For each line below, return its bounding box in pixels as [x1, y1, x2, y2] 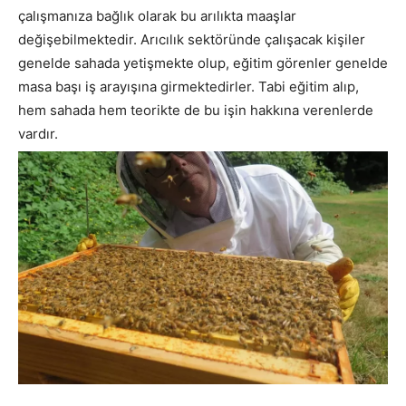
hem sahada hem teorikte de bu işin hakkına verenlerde [18, 101, 373, 119]
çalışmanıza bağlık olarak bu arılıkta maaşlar [18, 6, 296, 24]
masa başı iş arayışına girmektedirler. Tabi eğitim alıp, [18, 77, 359, 95]
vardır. [18, 124, 58, 142]
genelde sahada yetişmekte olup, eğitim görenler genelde [18, 53, 388, 72]
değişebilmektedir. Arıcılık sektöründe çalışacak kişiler [18, 30, 365, 48]
